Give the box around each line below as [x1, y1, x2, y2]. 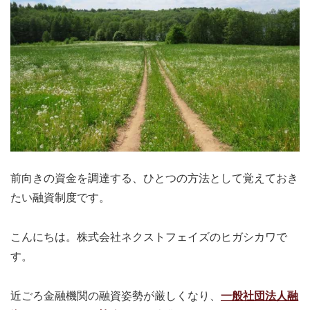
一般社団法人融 [221, 290, 298, 302]
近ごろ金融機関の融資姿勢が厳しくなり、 [10, 290, 221, 302]
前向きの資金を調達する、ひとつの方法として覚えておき [10, 173, 298, 185]
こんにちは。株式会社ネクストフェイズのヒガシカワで [10, 232, 287, 244]
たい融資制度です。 [10, 192, 110, 204]
